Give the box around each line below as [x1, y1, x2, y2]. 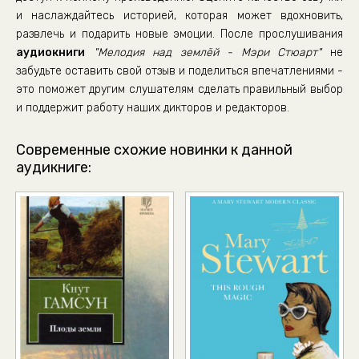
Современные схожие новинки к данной [16, 141, 292, 159]
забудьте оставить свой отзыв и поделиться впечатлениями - [16, 64, 343, 78]
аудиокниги [16, 46, 85, 59]
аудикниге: [16, 159, 91, 176]
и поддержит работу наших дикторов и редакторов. [16, 101, 289, 115]
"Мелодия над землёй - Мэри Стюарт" [93, 46, 322, 59]
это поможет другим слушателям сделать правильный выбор [16, 83, 343, 96]
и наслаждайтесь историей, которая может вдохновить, [16, 9, 343, 22]
